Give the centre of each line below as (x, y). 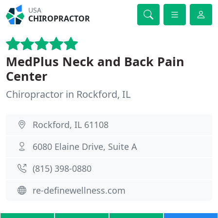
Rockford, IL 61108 (71, 125)
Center (27, 76)
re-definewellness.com (79, 190)
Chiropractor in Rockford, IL (68, 94)
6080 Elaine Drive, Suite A (85, 146)
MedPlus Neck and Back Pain (95, 61)
